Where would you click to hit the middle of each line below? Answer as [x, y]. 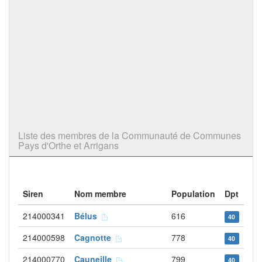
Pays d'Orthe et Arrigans [68, 145]
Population [193, 194]
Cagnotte [95, 237]
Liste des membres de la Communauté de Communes [130, 135]
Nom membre [100, 194]
